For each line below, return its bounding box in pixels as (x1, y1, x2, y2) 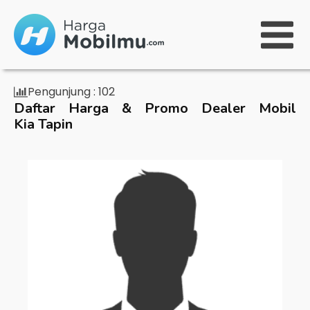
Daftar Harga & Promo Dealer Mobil (14, 99, 296, 118)
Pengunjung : (28, 84, 95, 100)
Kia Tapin (14, 115, 73, 134)
